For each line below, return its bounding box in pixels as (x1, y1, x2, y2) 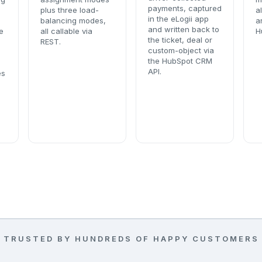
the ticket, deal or (148, 35, 212, 44)
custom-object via (148, 46, 214, 55)
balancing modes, (40, 16, 106, 25)
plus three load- (40, 5, 99, 15)
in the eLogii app (148, 14, 209, 23)
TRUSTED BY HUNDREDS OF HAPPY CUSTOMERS (3, 234, 259, 243)
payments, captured (148, 4, 222, 13)
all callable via (40, 26, 92, 36)
